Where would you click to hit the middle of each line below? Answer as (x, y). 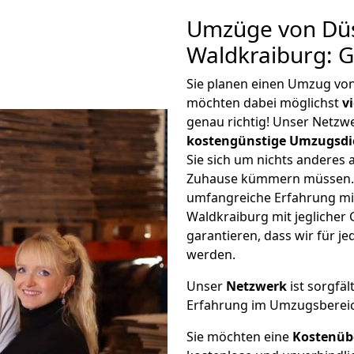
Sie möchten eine (239, 337)
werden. (211, 254)
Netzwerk (256, 286)
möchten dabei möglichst (264, 103)
